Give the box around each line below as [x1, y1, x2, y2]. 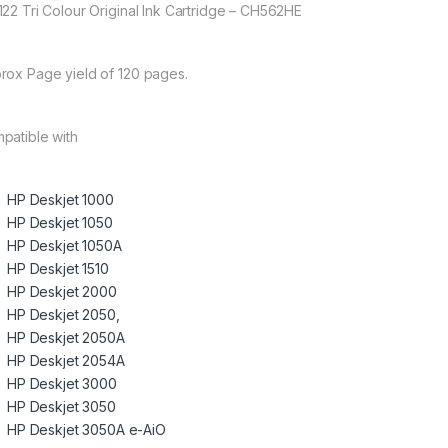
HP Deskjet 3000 [7, 375, 117, 393]
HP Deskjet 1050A [7, 237, 122, 255]
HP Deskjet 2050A [7, 329, 125, 347]
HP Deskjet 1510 [7, 260, 109, 278]
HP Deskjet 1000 [7, 191, 114, 209]
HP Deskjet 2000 [7, 283, 117, 301]
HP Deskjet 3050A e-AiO [7, 421, 166, 439]
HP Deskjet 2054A [7, 352, 125, 370]
